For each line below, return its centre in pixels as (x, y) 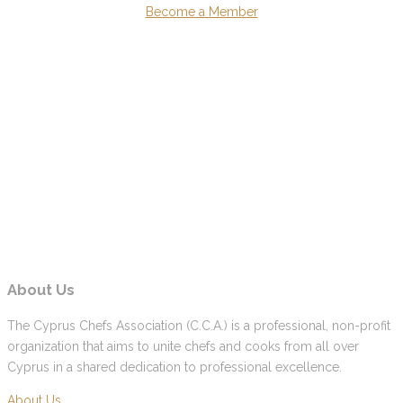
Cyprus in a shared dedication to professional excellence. (175, 367)
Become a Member (201, 11)
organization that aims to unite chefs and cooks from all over (183, 346)
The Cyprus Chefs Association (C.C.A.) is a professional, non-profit (199, 325)
